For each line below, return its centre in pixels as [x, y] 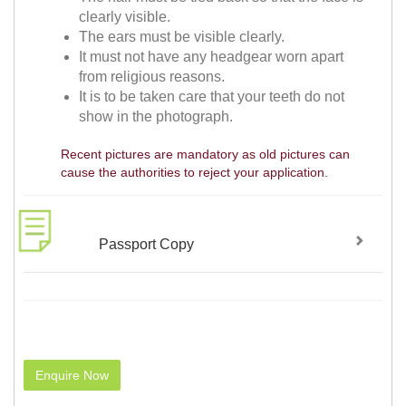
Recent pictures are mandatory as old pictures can [205, 155]
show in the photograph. [156, 117]
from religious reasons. [152, 77]
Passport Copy [147, 244]
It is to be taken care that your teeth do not [212, 97]
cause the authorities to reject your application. [194, 173]
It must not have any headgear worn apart [212, 57]
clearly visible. [125, 17]
